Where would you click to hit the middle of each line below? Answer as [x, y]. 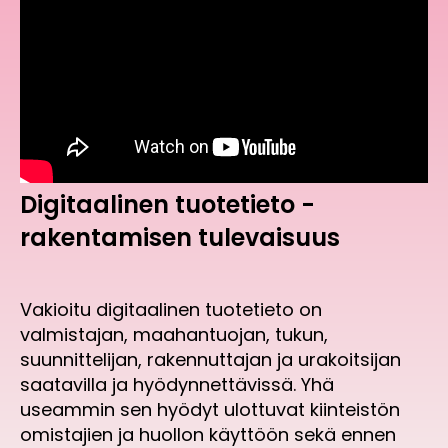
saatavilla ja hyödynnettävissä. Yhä [177, 385]
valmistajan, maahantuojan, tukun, [174, 335]
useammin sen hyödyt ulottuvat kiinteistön [210, 410]
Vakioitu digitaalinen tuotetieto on [171, 310]
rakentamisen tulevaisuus [180, 238]
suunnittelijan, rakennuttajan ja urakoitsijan [210, 360]
